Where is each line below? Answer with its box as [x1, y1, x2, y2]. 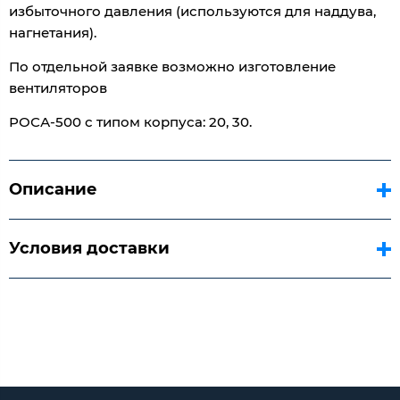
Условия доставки [9, 238, 170, 259]
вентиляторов [9, 79, 107, 97]
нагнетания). [9, 24, 96, 42]
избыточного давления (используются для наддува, [9, 3, 376, 21]
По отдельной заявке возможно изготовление [9, 58, 336, 76]
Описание [9, 179, 97, 200]
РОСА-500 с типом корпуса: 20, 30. [9, 113, 252, 131]
